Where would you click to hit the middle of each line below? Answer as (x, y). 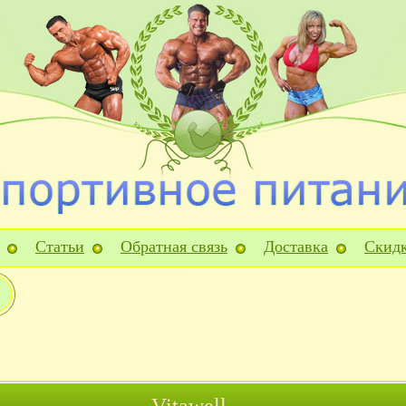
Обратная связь (174, 246)
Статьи (60, 246)
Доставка (296, 246)
